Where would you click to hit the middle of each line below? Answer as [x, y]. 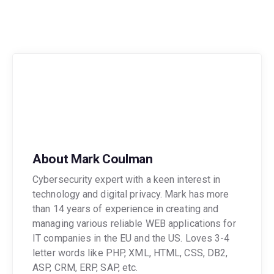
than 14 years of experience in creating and [126, 209]
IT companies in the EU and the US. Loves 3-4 [131, 239]
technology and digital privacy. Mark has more [131, 194]
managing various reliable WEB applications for [134, 224]
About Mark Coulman [93, 159]
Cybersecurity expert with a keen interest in [127, 180]
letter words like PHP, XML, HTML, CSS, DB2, [130, 253]
